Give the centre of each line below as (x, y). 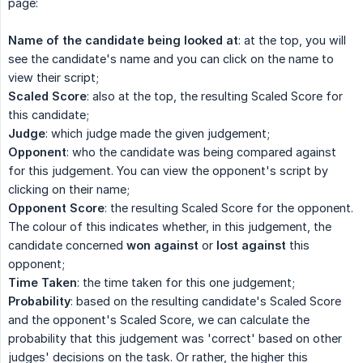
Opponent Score (56, 208)
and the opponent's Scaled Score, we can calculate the (159, 320)
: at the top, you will (292, 41)
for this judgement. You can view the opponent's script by (168, 171)
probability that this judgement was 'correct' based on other (175, 339)
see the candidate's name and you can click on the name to (171, 59)
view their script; (53, 78)
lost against (251, 246)
